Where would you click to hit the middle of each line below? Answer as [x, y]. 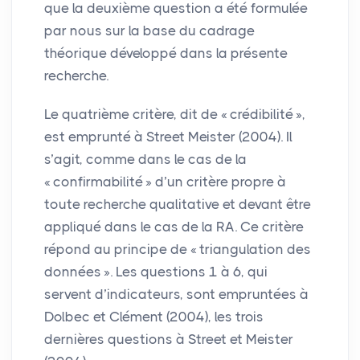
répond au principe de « [121, 249]
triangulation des [255, 249]
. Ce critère [269, 226]
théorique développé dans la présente [166, 53]
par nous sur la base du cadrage [149, 30]
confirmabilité [98, 181]
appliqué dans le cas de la [130, 226]
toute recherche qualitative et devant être [178, 204]
